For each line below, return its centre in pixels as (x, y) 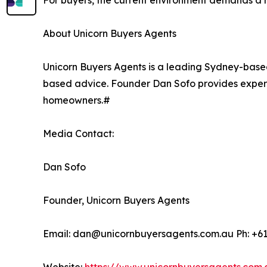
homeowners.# (77, 100)
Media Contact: (78, 133)
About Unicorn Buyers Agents (110, 33)
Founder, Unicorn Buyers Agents (116, 200)
